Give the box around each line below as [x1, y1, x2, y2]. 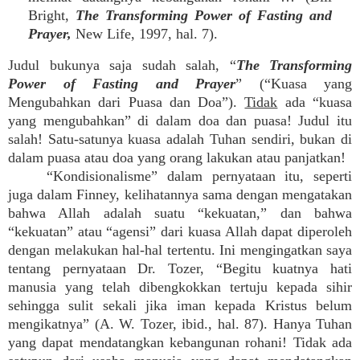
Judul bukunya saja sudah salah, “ [8, 57, 236, 73]
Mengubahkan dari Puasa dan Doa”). [8, 94, 245, 110]
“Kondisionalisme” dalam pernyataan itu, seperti [47, 168, 352, 184]
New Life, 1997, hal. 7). [72, 26, 218, 42]
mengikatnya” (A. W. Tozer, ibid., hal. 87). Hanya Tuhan [8, 316, 352, 332]
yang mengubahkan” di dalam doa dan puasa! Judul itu [8, 112, 352, 129]
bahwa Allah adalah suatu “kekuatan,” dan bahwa [8, 205, 352, 221]
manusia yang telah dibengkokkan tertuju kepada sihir [8, 279, 352, 295]
